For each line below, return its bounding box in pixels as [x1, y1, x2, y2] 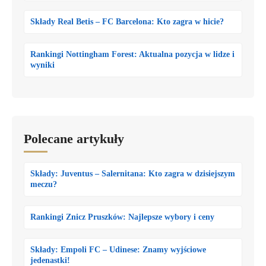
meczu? [30, 179, 57, 189]
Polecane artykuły [24, 131, 124, 146]
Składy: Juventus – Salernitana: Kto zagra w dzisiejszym [30, 169, 235, 178]
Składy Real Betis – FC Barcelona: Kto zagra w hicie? [30, 17, 224, 26]
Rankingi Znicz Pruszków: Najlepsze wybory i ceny [30, 212, 214, 221]
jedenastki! [30, 255, 70, 265]
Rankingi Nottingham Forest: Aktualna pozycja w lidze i [30, 49, 235, 59]
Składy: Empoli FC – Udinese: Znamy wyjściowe [30, 245, 206, 254]
